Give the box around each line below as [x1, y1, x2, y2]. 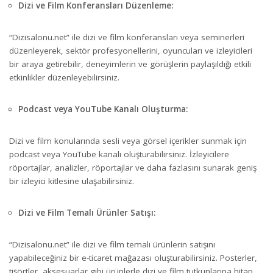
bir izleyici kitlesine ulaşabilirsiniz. [9, 175, 134, 187]
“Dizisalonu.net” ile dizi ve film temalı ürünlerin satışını [9, 239, 215, 250]
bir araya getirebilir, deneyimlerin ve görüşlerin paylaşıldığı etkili [9, 58, 251, 70]
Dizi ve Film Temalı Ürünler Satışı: [18, 207, 155, 219]
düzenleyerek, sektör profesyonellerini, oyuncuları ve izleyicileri [9, 45, 252, 57]
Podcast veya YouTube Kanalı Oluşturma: [18, 104, 188, 115]
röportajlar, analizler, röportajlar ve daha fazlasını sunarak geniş [9, 162, 257, 174]
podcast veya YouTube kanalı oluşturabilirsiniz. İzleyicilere [9, 149, 229, 160]
